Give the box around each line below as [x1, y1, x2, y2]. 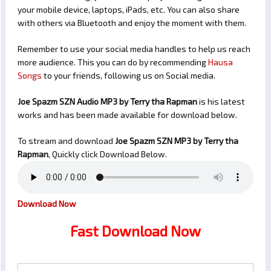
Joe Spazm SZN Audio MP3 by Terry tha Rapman [18, 96, 197, 107]
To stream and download [18, 135, 115, 146]
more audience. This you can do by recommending [18, 57, 208, 68]
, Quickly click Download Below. [48, 149, 167, 160]
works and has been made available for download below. [18, 109, 237, 120]
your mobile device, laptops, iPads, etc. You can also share [18, 4, 240, 15]
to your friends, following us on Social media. [42, 70, 215, 81]
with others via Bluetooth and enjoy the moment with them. [18, 18, 246, 28]
